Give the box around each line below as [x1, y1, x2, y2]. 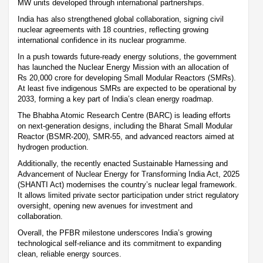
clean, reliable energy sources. [18, 249, 122, 258]
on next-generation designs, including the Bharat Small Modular [18, 121, 232, 130]
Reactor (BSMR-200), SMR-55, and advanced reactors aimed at [18, 131, 234, 141]
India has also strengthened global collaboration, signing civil [18, 14, 224, 23]
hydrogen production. [18, 142, 89, 151]
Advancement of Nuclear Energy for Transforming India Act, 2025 [18, 169, 240, 178]
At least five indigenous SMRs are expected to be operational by [18, 83, 237, 93]
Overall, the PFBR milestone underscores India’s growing [18, 228, 212, 237]
